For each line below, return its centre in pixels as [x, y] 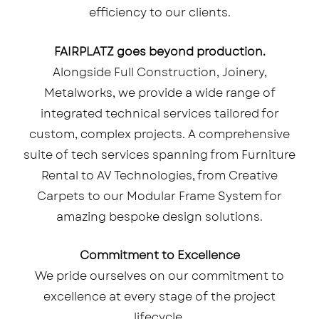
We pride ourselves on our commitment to [159, 276]
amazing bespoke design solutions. [159, 216]
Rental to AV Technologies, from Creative [159, 175]
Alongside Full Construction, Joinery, [159, 72]
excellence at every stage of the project [159, 297]
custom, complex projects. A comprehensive [159, 134]
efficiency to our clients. [159, 13]
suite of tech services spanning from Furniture [159, 155]
